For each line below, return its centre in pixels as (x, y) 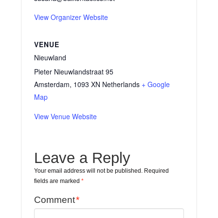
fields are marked (57, 181)
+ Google (155, 84)
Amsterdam (52, 84)
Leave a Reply (82, 158)
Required (156, 171)
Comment (55, 200)
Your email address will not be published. (88, 171)
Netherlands (121, 84)
